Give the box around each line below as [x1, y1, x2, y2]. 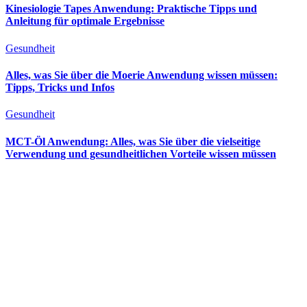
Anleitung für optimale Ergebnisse [5, 15, 164, 27]
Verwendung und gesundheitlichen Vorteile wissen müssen [5, 147, 276, 160]
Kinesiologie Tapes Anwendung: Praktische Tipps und [5, 3, 257, 15]
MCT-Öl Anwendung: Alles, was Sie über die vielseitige [5, 135, 260, 147]
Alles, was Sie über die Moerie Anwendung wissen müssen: [5, 69, 278, 81]
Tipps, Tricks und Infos [5, 81, 114, 93]
